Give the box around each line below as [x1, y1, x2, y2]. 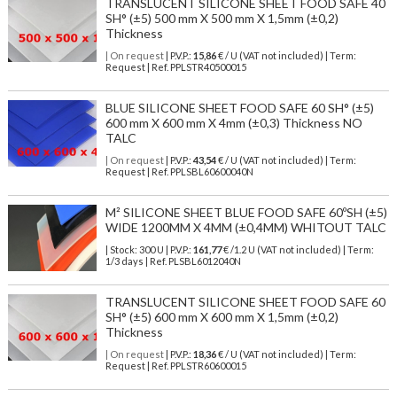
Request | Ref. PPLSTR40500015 [105, 61, 246, 74]
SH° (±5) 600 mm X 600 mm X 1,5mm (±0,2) [105, 309, 339, 325]
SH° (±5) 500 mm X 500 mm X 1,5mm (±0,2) [105, 11, 339, 27]
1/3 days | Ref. [105, 255, 168, 268]
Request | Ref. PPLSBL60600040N [105, 166, 253, 178]
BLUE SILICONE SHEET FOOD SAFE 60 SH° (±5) [105, 100, 374, 116]
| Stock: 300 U [105, 244, 164, 256]
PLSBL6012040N [167, 255, 241, 268]
